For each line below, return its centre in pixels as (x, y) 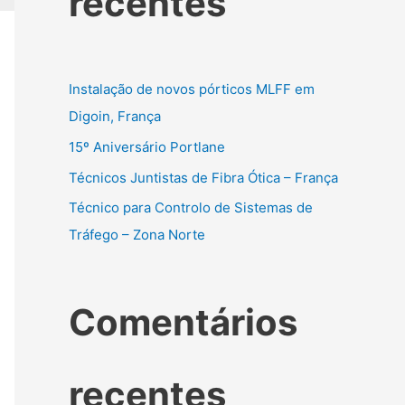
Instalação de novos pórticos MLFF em (192, 89)
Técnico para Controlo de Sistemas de (191, 208)
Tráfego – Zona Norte (137, 235)
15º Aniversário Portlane (147, 146)
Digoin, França (115, 116)
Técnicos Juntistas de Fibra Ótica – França (203, 177)
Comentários (183, 323)
